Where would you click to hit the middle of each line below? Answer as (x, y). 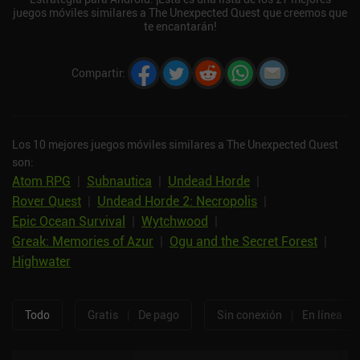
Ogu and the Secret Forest (243, 241)
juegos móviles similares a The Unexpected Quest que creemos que (180, 12)
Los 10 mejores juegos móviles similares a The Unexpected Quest (175, 144)
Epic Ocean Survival (69, 221)
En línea (322, 315)
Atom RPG (41, 180)
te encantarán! (180, 26)
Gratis (103, 315)
